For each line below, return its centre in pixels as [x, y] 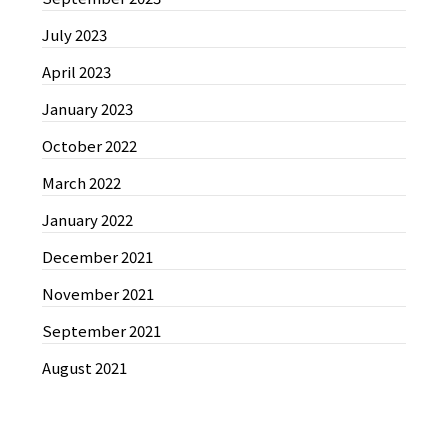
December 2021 [98, 256]
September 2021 [102, 330]
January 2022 [88, 219]
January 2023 [88, 108]
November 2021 [98, 293]
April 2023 [77, 71]
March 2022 [82, 182]
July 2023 [75, 34]
